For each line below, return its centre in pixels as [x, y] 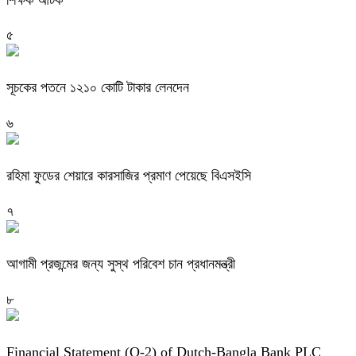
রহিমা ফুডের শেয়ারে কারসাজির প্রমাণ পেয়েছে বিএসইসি [129, 176]
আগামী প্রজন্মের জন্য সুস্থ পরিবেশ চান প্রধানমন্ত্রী [121, 264]
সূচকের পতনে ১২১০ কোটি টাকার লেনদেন [98, 88]
